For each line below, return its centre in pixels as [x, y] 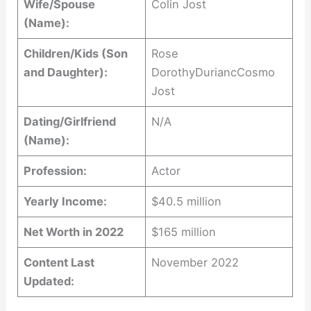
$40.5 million [187, 202]
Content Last [59, 263]
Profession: [56, 171]
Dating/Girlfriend [70, 122]
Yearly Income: [66, 202]
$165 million [184, 232]
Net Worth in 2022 [74, 232]
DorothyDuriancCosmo [213, 73]
